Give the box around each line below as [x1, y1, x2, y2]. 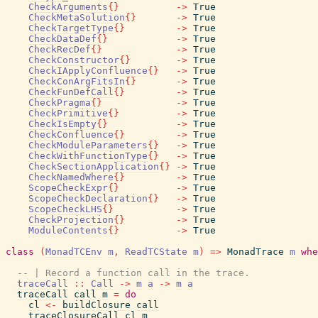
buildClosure [62, 300, 131, 310]
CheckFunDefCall [28, 87, 114, 97]
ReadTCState [125, 246, 187, 257]
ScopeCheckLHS [28, 204, 102, 214]
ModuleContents [28, 225, 108, 236]
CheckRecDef [28, 44, 91, 55]
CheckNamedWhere [28, 172, 114, 182]
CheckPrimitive [28, 108, 108, 119]
